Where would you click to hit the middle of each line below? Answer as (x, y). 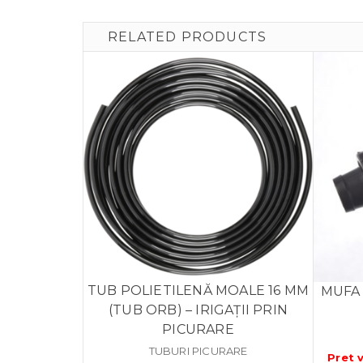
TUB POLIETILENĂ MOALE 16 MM (198, 291)
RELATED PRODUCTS (188, 37)
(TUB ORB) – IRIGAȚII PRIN (198, 310)
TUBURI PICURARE (198, 351)
